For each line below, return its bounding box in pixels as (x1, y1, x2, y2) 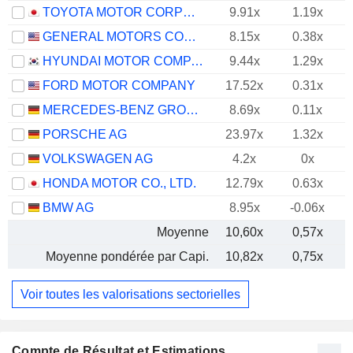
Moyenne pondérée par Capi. (46, 250, 209, 263)
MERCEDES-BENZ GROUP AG (186, 103, 199, 117)
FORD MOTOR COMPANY (43, 79, 195, 92)
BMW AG (43, 201, 94, 214)
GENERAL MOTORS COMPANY (184, 30, 196, 43)
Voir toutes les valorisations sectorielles (20, 287, 240, 301)
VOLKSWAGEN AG (43, 152, 153, 165)
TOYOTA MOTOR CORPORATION (183, 6, 195, 19)
